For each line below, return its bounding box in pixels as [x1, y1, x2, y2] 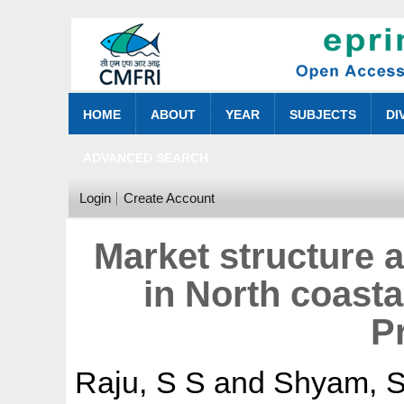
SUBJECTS [289, 106, 356, 122]
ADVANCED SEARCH [82, 150, 208, 165]
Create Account [124, 189, 215, 206]
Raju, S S [75, 364, 206, 399]
